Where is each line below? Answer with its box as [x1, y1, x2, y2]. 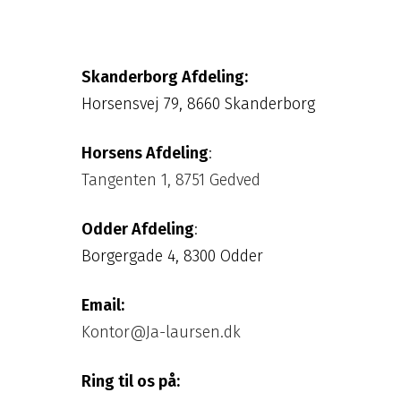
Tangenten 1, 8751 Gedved [81, 169, 261, 190]
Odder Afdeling [81, 218, 195, 239]
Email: [81, 294, 125, 315]
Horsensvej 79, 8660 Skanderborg [81, 93, 316, 114]
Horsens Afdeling [81, 142, 209, 163]
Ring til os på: [81, 371, 181, 391]
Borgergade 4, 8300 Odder [81, 245, 264, 266]
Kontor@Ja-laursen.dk [81, 321, 242, 342]
